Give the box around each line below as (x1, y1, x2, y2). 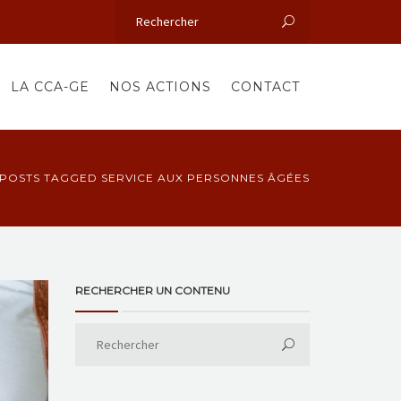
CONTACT (231, 79, 300, 95)
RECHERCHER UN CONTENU (74, 284, 230, 297)
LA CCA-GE (11, 79, 90, 95)
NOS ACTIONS (109, 79, 211, 95)
